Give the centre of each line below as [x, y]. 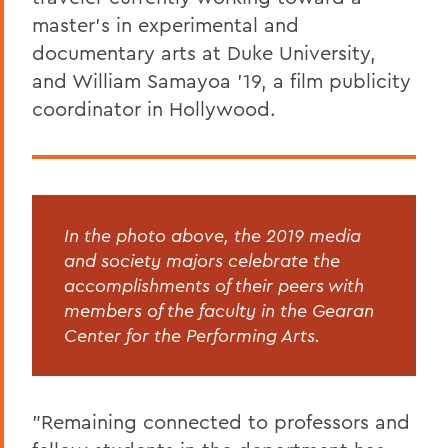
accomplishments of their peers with [214, 285]
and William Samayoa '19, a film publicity [221, 80]
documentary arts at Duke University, [204, 52]
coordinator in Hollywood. [154, 108]
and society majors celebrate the [202, 260]
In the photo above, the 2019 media [212, 235]
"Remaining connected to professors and [221, 421]
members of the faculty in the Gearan [219, 310]
